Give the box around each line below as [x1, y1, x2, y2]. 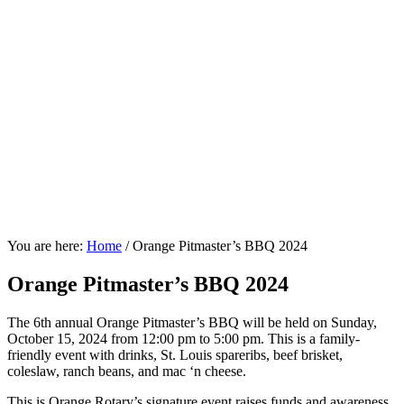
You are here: [7, 238, 87, 253]
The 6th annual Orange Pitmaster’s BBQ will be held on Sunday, [7, 314, 377, 330]
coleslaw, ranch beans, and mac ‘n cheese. [7, 363, 246, 379]
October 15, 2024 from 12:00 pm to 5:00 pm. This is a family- [7, 330, 360, 346]
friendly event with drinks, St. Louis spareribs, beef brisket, [7, 346, 343, 363]
